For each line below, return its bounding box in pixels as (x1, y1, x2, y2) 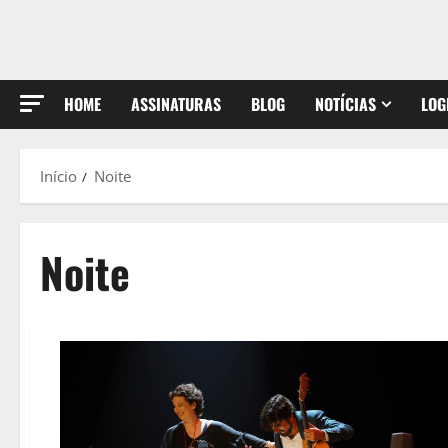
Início (40, 165, 77, 186)
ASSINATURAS (131, 91, 221, 116)
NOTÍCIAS (315, 91, 376, 116)
